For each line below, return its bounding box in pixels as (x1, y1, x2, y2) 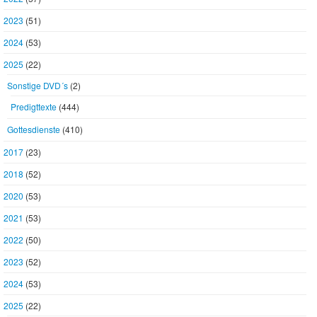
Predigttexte (11, 100, 57, 113)
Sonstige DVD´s (7, 79, 68, 91)
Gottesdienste (7, 123, 60, 135)
